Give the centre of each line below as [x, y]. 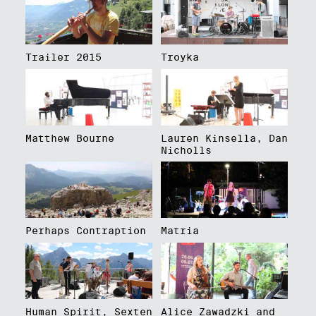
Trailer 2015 [63, 57]
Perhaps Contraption [85, 231]
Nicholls [186, 150]
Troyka [180, 57]
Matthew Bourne [69, 138]
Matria [180, 231]
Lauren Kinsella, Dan [224, 138]
